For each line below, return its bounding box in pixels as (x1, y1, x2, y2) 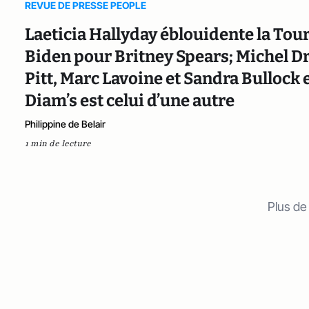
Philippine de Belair (25, 117, 106, 130)
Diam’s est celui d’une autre (25, 90, 235, 110)
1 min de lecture (25, 137, 91, 149)
